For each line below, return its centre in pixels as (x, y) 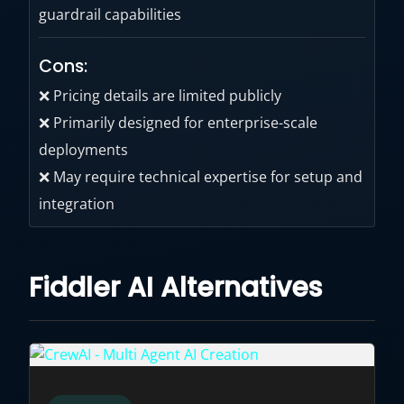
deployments (83, 150)
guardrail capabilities (110, 14)
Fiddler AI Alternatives (175, 288)
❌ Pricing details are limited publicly (160, 96)
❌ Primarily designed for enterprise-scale (178, 123)
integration (77, 204)
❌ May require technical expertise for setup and (201, 177)
